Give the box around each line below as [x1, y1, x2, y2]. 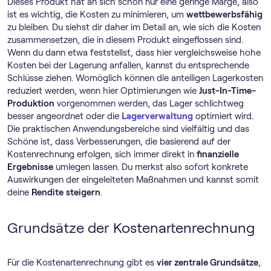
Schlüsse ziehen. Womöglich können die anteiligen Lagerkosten [7, 73, 263, 83]
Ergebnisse [7, 162, 53, 172]
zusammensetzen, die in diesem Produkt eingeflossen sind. [7, 35, 243, 45]
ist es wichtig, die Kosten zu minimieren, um [7, 10, 186, 19]
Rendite [31, 188, 64, 197]
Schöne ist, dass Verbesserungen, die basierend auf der [7, 137, 230, 146]
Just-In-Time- [199, 86, 256, 96]
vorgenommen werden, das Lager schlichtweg [54, 99, 244, 108]
